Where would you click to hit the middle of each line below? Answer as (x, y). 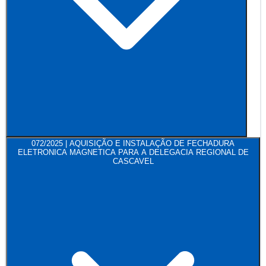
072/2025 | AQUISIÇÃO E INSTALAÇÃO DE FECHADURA (133, 144)
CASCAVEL (133, 161)
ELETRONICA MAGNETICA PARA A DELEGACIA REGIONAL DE (133, 153)
